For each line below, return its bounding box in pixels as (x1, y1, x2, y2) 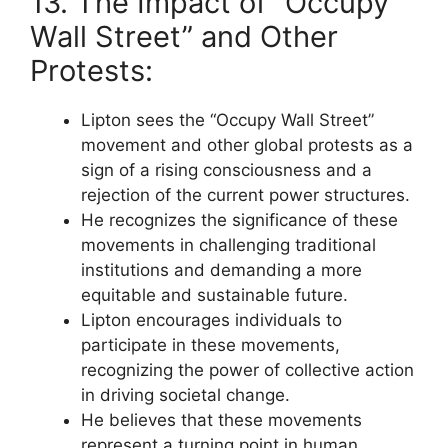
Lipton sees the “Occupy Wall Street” (81, 109, 374, 130)
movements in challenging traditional (81, 234, 376, 255)
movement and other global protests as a (81, 134, 413, 155)
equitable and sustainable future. (81, 284, 348, 305)
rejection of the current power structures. (81, 184, 410, 205)
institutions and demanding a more (81, 259, 362, 280)
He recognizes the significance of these (81, 209, 398, 230)
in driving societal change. (81, 384, 290, 405)
